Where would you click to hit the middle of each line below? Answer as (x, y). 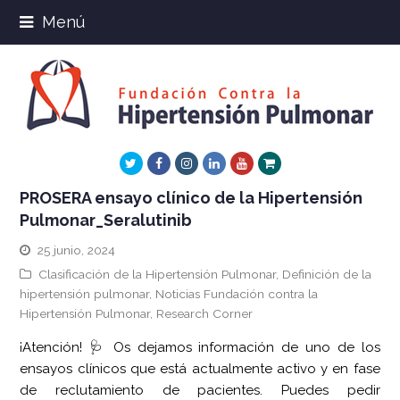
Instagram (219, 162)
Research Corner (205, 313)
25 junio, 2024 (77, 250)
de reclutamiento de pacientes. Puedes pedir (200, 390)
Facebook (190, 162)
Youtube (270, 162)
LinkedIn (242, 162)
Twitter (155, 162)
